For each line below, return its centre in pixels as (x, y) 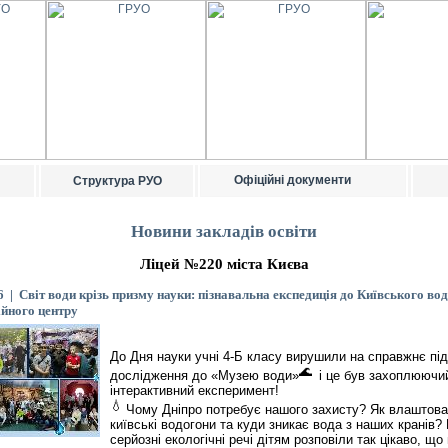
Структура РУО (117, 181)
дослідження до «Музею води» (204, 375)
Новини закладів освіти (224, 231)
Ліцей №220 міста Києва (224, 264)
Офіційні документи (292, 180)
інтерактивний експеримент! (194, 390)
